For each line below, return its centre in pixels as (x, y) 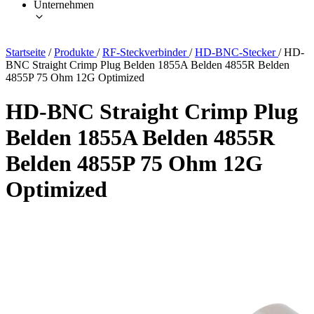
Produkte (75, 52)
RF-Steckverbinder (146, 52)
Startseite (26, 52)
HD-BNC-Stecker (237, 52)
